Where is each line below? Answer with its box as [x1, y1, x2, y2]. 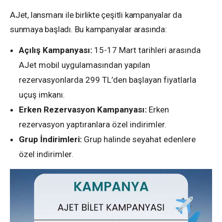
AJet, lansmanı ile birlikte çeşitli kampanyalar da [10, 10, 182, 20]
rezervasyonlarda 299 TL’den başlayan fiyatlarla [19, 75, 196, 85]
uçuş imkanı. [19, 90, 65, 100]
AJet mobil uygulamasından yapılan [19, 60, 150, 70]
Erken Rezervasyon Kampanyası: [19, 105, 147, 115]
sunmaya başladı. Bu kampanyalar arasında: [10, 24, 167, 35]
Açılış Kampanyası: [19, 45, 92, 55]
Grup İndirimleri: [19, 134, 82, 145]
